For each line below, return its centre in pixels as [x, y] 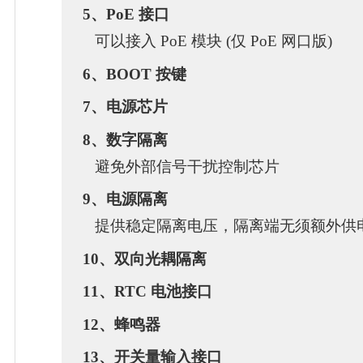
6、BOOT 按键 [135, 74]
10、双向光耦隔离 [145, 258]
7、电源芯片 [126, 107]
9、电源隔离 [126, 199]
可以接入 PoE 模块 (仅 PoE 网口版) [208, 41]
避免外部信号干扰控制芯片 [181, 166]
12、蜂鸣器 [122, 324]
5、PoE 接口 [126, 15]
